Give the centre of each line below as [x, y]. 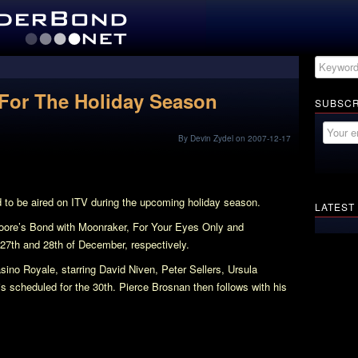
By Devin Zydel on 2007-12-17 [235, 138]
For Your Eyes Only [178, 226]
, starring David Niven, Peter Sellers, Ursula [156, 268]
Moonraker [102, 226]
